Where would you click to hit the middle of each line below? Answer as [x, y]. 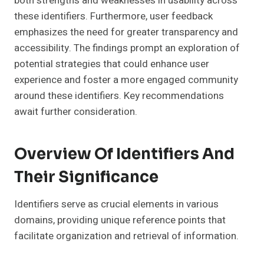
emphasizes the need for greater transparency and [126, 32]
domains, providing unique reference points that [120, 220]
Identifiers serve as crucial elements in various [116, 204]
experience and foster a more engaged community [126, 80]
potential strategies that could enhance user [112, 64]
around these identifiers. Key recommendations [119, 95]
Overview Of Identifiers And [124, 154]
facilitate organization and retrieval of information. [126, 236]
